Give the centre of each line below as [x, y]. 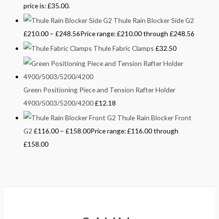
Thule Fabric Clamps [124, 48]
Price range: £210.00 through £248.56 [137, 33]
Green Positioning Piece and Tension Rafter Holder [99, 89]
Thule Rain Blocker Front [154, 118]
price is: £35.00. [47, 5]
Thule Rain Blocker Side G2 [154, 20]
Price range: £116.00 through [134, 131]
